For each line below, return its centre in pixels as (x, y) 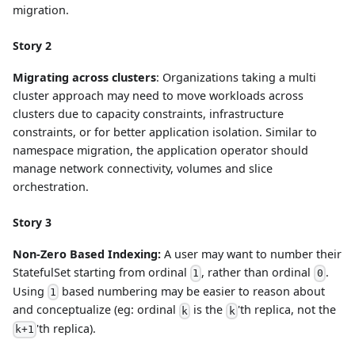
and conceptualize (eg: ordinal (96, 310)
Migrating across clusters (84, 77)
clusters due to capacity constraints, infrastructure (148, 113)
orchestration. (51, 186)
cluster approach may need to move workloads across (158, 95)
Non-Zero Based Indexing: (87, 254)
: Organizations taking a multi (236, 77)
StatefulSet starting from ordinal (101, 272)
